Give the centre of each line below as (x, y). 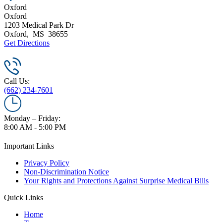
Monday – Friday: (32, 118)
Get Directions (27, 43)
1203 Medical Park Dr (39, 25)
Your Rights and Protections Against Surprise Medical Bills (116, 180)
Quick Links (24, 197)
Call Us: (17, 81)
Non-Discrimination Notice (66, 171)
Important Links (29, 146)
